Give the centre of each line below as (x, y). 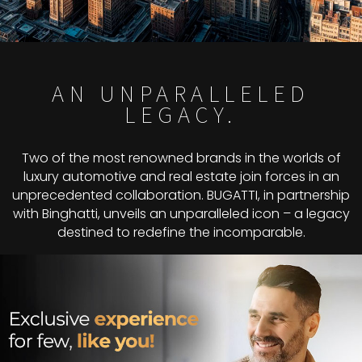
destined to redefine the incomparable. (181, 233)
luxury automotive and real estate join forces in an (181, 177)
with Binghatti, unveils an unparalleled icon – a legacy (181, 214)
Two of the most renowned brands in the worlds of (181, 158)
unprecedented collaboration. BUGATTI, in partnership (181, 196)
